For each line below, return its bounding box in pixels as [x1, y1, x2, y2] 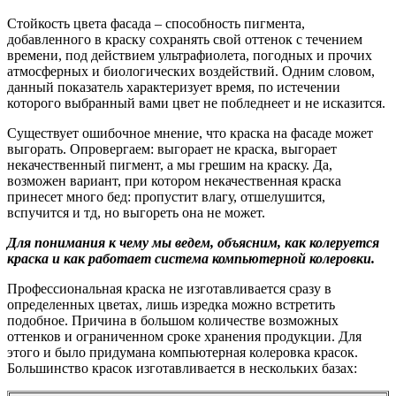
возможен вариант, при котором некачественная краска [7, 172, 341, 188]
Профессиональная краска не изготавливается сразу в [7, 280, 331, 296]
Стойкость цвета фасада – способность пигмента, [7, 15, 305, 31]
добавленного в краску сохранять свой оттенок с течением [7, 31, 362, 47]
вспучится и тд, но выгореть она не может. [7, 204, 265, 220]
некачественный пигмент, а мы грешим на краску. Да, [7, 156, 332, 172]
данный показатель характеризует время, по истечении [7, 79, 340, 95]
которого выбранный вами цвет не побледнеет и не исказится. [7, 95, 385, 110]
